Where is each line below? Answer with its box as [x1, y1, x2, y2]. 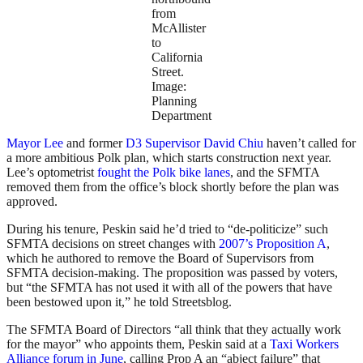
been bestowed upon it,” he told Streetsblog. [6, 295, 232, 310]
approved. [6, 194, 58, 209]
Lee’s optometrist [6, 165, 97, 180]
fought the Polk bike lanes [97, 165, 230, 180]
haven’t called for [263, 136, 356, 151]
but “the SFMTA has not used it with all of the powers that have [6, 280, 332, 295]
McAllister [152, 21, 206, 36]
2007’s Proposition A [219, 237, 327, 251]
